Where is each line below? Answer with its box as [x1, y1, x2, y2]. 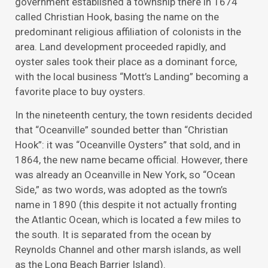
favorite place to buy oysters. [15, 85, 145, 98]
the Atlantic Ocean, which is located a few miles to [15, 214, 241, 226]
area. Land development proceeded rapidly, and [15, 40, 226, 53]
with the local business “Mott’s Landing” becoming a [15, 70, 248, 83]
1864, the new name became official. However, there [15, 154, 248, 166]
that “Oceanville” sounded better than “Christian [15, 124, 228, 136]
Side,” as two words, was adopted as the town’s [15, 184, 227, 196]
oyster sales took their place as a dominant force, [15, 55, 237, 68]
